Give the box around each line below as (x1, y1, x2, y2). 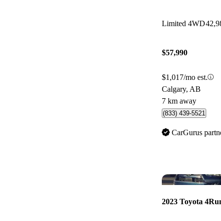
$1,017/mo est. (162, 73, 208, 81)
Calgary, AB (162, 84, 201, 93)
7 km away (162, 96, 196, 105)
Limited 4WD (162, 19, 205, 28)
